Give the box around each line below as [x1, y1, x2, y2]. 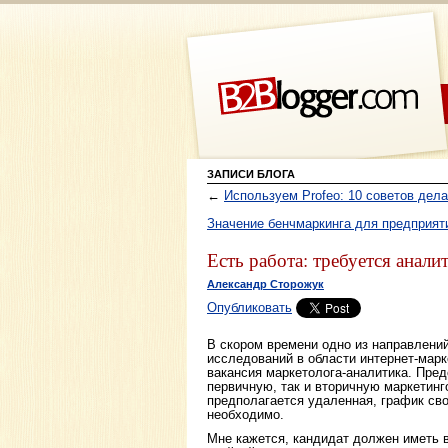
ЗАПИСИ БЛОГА [207, 168, 295, 180]
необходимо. [207, 406, 284, 422]
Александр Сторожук [207, 278, 324, 291]
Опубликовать [207, 300, 292, 316]
